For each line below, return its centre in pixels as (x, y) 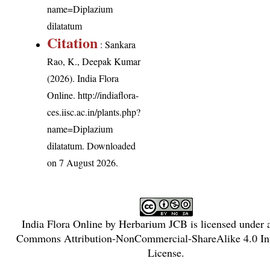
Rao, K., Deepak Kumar (94, 61)
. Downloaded (109, 145)
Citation (73, 42)
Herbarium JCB (153, 223)
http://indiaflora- (108, 95)
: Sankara (117, 44)
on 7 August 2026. (83, 162)
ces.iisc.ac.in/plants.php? (94, 111)
